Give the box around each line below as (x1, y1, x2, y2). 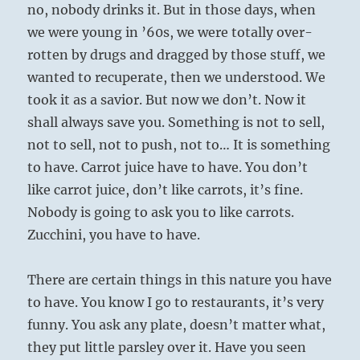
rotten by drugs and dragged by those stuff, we (27, 47, 326, 63)
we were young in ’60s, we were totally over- (27, 24, 313, 41)
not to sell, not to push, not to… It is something (27, 137, 331, 153)
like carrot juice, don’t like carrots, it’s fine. (27, 182, 304, 198)
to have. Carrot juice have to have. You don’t (27, 159, 309, 176)
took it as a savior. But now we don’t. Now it (27, 92, 307, 108)
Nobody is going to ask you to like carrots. (27, 204, 295, 221)
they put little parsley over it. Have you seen (27, 339, 307, 356)
